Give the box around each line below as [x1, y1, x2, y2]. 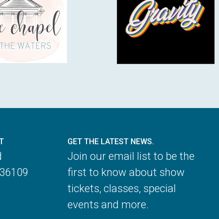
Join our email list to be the [67, 150, 195, 163]
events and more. [67, 198, 149, 211]
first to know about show [67, 166, 185, 179]
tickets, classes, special [67, 182, 176, 195]
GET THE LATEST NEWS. [67, 137, 154, 147]
